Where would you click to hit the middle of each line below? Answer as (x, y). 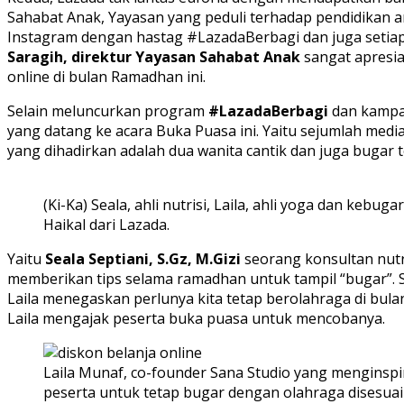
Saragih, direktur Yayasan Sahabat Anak (154, 57)
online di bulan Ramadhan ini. (106, 77)
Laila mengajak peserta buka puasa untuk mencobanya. (196, 319)
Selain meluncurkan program (108, 111)
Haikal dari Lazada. (106, 225)
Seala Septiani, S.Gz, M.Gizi (143, 259)
